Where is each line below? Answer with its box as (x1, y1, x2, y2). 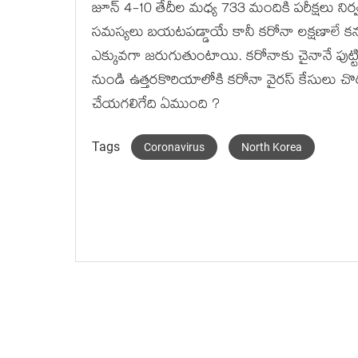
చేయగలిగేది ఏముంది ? (92, 94, 220, 117)
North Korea (241, 141, 302, 153)
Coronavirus (144, 141, 205, 153)
